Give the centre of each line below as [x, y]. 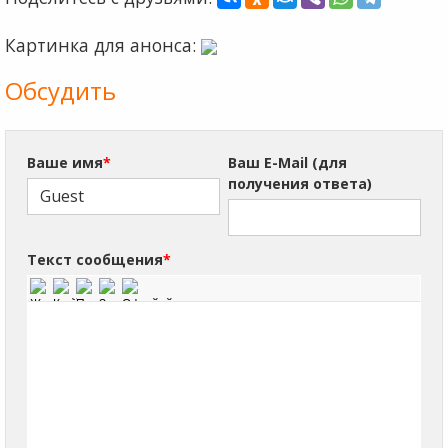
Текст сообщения [95, 259]
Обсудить [60, 90]
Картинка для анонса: [103, 44]
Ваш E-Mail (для [287, 162]
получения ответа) [299, 183]
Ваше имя [65, 162]
